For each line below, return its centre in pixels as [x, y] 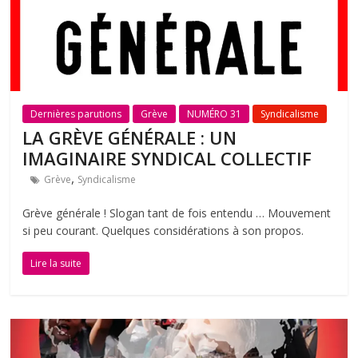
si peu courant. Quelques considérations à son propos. [163, 230]
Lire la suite [56, 263]
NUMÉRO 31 [215, 113]
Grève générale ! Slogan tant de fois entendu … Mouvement [177, 213]
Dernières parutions [76, 113]
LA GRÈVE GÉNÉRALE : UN [130, 137]
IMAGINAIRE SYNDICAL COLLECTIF [167, 158]
